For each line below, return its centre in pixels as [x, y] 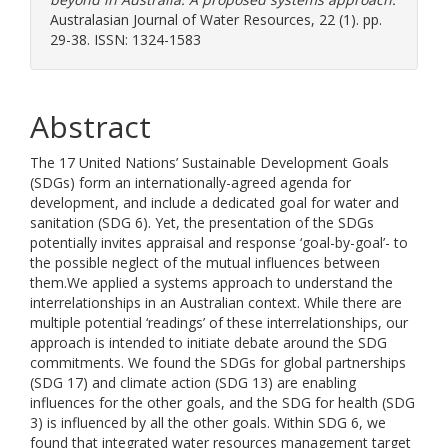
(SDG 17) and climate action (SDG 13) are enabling [193, 382]
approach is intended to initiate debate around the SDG [208, 342]
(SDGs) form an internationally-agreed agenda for [190, 182]
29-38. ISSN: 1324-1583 [125, 39]
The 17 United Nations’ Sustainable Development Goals [209, 162]
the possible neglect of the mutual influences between [205, 262]
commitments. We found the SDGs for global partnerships [218, 362]
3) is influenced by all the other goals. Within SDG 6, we [208, 422]
